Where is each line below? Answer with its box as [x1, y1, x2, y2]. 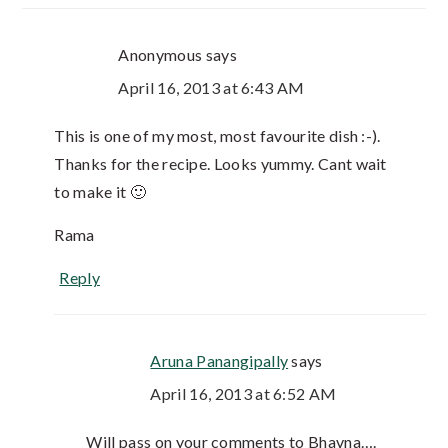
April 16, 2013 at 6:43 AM [118, 78, 305, 98]
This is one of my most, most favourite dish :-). [54, 126, 381, 146]
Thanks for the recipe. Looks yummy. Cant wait [54, 154, 387, 174]
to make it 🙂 [54, 182, 147, 202]
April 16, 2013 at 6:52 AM [150, 384, 337, 404]
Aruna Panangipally [150, 351, 289, 371]
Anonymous [118, 45, 203, 65]
